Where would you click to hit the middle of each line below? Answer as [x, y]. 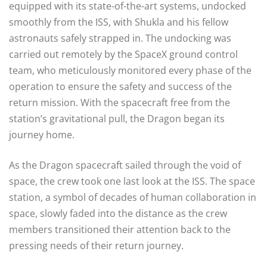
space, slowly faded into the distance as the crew [118, 213]
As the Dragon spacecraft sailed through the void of [125, 165]
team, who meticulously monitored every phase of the [130, 70]
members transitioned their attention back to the [120, 229]
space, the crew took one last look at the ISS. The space [132, 181]
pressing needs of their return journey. [96, 245]
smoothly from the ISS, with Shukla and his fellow [119, 22]
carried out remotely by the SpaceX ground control [123, 54]
